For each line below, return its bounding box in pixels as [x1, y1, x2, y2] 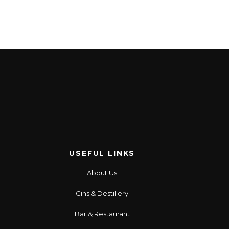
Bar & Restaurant [74, 210, 130, 218]
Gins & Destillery [76, 189, 129, 198]
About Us [87, 169, 118, 177]
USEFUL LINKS [69, 149, 135, 158]
